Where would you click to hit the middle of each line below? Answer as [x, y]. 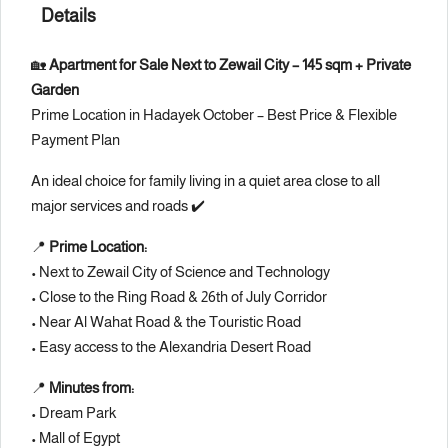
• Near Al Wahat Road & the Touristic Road [166, 321]
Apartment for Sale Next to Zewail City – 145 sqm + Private [230, 64]
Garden [55, 89]
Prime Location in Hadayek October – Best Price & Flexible [214, 114]
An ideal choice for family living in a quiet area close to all [205, 180]
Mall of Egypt [79, 437]
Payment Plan [75, 139]
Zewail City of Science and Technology [208, 271]
